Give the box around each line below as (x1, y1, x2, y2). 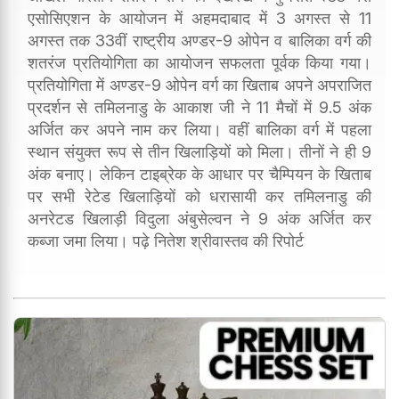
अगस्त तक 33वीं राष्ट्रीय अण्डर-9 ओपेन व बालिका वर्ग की (28, 30, 371, 50)
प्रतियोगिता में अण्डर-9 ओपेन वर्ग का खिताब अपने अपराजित (28, 75, 371, 94)
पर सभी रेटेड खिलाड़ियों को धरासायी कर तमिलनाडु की (28, 186, 371, 206)
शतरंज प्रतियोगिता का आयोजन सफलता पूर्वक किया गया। (28, 53, 371, 72)
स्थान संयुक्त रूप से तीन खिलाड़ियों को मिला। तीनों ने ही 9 (28, 142, 371, 161)
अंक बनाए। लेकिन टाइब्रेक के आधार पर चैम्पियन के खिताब (28, 164, 371, 183)
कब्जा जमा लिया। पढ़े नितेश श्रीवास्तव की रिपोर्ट (28, 231, 304, 250)
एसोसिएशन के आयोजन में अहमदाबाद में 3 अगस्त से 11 (28, 8, 371, 28)
